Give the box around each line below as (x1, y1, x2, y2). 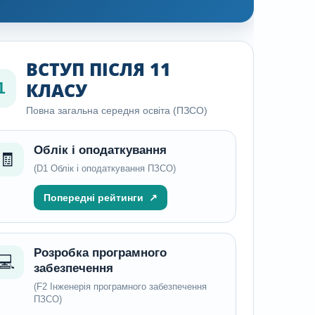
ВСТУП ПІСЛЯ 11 (25, 57, 171, 81)
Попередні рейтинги (43, 192, 143, 203)
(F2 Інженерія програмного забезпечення (33, 281, 207, 292)
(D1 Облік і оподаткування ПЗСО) (33, 163, 176, 174)
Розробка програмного (33, 246, 167, 259)
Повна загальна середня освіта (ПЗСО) (25, 105, 207, 116)
